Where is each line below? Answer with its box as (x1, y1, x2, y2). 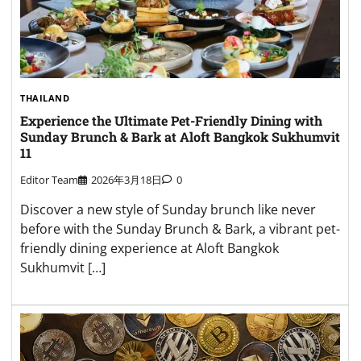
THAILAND (20, 92, 69, 105)
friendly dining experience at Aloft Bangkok (20, 239, 279, 257)
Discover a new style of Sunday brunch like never (20, 200, 316, 218)
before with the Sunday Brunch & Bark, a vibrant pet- (20, 219, 340, 238)
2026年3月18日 (91, 172, 162, 187)
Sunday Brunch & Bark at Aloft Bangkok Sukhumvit (20, 128, 340, 146)
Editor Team (20, 172, 78, 187)
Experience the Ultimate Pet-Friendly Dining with (20, 112, 322, 130)
